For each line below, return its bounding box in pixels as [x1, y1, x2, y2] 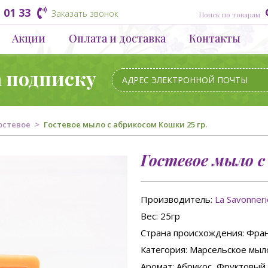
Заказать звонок [51, 8, 118, 19]
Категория [140, 243, 185, 255]
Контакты [189, 31, 240, 45]
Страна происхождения [140, 227, 242, 239]
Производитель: [140, 193, 215, 205]
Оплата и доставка [69, 31, 166, 45]
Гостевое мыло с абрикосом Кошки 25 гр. [44, 119, 207, 130]
